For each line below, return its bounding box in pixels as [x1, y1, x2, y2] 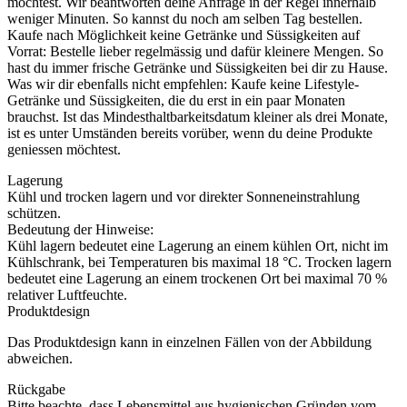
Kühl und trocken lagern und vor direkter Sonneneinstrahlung [7, 189, 360, 205]
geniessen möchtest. [7, 142, 121, 158]
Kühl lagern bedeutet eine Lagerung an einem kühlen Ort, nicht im [7, 238, 388, 254]
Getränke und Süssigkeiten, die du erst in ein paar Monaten [7, 93, 345, 109]
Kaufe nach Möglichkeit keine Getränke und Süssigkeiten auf [7, 27, 360, 44]
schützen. [7, 205, 61, 222]
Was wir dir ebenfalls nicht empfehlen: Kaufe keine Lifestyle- [7, 76, 359, 93]
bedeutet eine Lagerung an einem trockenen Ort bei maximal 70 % [7, 271, 387, 287]
